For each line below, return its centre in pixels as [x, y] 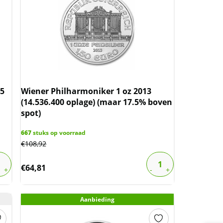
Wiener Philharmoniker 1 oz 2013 [86, 91]
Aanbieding [98, 199]
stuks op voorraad [59, 133]
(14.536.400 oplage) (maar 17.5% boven [97, 102]
